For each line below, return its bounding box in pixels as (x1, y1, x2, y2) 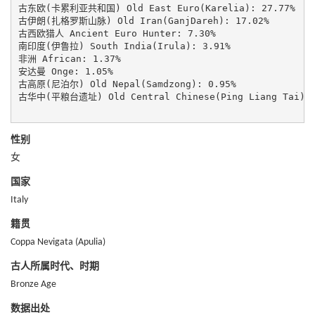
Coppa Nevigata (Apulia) (11, 237, 105, 247)
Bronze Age (11, 279, 56, 290)
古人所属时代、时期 (11, 262, 99, 272)
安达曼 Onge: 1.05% (18, 65, 113, 77)
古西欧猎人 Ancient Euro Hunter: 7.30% (18, 27, 216, 39)
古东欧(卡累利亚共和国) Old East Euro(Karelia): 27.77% (18, 2, 295, 13)
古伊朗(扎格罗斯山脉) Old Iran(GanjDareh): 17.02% (18, 15, 269, 26)
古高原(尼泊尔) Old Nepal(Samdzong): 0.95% (18, 78, 236, 89)
